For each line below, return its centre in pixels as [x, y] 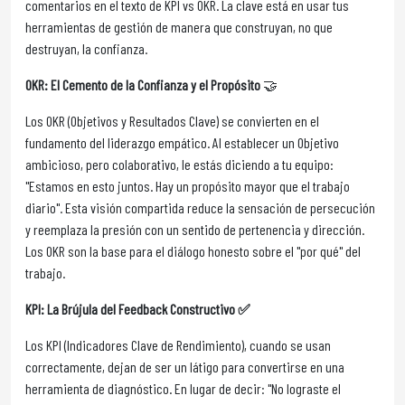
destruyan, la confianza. [86, 48]
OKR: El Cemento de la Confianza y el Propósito [144, 85]
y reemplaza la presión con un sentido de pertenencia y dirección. [195, 229]
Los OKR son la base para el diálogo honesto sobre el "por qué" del [193, 251]
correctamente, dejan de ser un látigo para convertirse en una [185, 367]
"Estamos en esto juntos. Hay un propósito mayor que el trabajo [188, 186]
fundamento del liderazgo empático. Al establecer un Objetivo [182, 142]
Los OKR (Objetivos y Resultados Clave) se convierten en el [172, 121]
